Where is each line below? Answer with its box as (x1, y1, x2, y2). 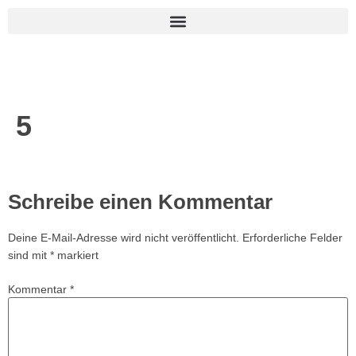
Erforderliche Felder (242, 231, 342, 244)
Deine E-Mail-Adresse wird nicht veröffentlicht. (8, 231, 239, 244)
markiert (54, 249, 99, 261)
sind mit (8, 249, 50, 261)
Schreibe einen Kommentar (8, 190, 273, 214)
